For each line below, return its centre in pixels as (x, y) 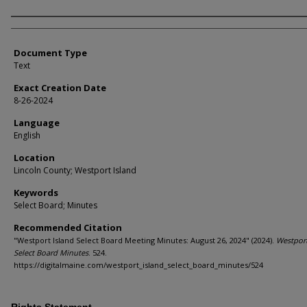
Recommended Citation (68, 228)
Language (37, 123)
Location (34, 158)
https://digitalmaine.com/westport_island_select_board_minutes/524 (138, 265)
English (27, 135)
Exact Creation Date (60, 88)
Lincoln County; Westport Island (75, 170)
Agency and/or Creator (84, 28)
